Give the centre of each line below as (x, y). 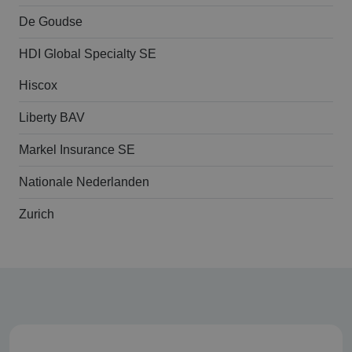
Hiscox (38, 86)
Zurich (37, 214)
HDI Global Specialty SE (88, 54)
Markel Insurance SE (77, 150)
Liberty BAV (52, 118)
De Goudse (51, 22)
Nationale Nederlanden (84, 182)
